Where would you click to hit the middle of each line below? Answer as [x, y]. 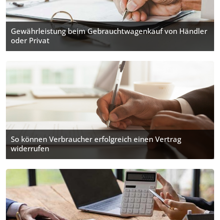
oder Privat [30, 40]
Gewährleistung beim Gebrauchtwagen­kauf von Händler [109, 31]
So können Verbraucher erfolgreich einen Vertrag [96, 139]
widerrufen [30, 148]
